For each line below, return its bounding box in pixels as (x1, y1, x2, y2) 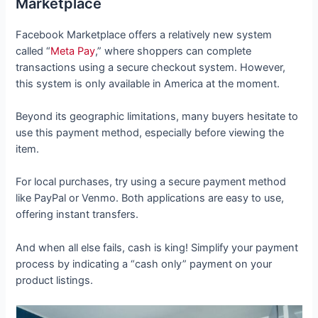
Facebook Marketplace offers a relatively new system (16, 28, 273, 41)
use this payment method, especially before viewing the (16, 126, 285, 139)
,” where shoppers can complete (95, 44, 252, 57)
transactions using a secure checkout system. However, (16, 60, 286, 74)
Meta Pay (50, 44, 96, 57)
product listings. (16, 273, 97, 287)
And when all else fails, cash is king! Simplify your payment (16, 241, 299, 254)
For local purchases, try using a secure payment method (16, 175, 287, 189)
